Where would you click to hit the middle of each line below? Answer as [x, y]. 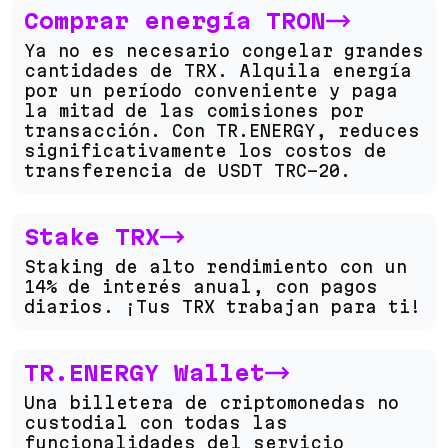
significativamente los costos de [205, 150]
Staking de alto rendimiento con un [215, 266]
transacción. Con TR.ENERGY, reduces [222, 130]
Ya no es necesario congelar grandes [224, 50]
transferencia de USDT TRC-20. [187, 170]
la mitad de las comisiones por [194, 110]
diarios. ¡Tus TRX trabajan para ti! [222, 306]
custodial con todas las [156, 422]
